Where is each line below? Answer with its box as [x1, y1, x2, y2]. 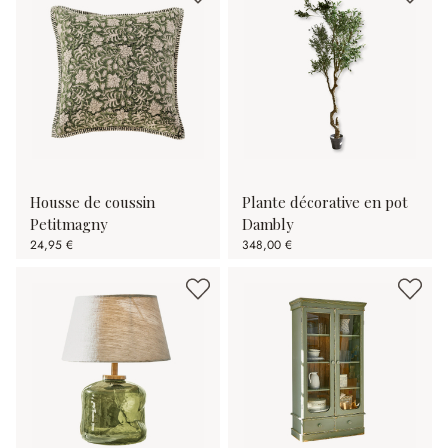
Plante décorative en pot [242, 192, 408, 212]
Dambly [242, 214, 293, 234]
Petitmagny [30, 214, 107, 234]
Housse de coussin [30, 192, 155, 212]
